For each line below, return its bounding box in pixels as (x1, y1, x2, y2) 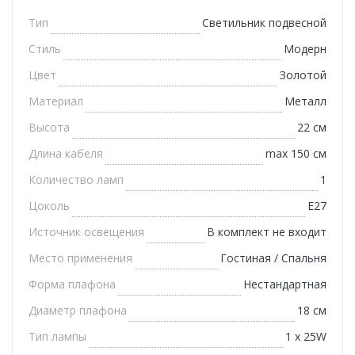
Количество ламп (29, 172, 124, 188)
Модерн (284, 41, 326, 57)
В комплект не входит (207, 224, 326, 240)
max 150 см (265, 146, 326, 162)
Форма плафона (29, 277, 116, 292)
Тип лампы (29, 329, 86, 345)
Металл (284, 94, 326, 109)
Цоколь (29, 198, 70, 214)
